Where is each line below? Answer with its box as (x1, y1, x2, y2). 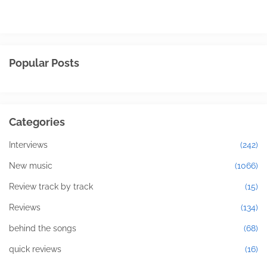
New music (9, 161, 52, 171)
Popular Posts (9, 57, 79, 70)
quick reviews (9, 244, 61, 254)
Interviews (9, 140, 48, 150)
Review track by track (9, 182, 93, 192)
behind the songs (9, 223, 76, 234)
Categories (9, 116, 65, 129)
